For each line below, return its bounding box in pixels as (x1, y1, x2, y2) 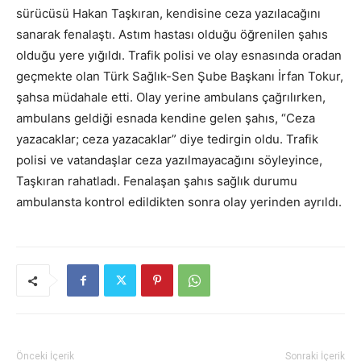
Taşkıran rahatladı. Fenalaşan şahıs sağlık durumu (16, 173, 297, 189)
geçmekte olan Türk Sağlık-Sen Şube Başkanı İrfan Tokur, (16, 68, 343, 84)
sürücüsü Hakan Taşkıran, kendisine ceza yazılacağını (16, 6, 321, 21)
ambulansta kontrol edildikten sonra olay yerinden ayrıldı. (16, 194, 342, 210)
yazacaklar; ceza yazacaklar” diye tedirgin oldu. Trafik (16, 131, 318, 147)
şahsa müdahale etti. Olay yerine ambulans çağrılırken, (16, 89, 326, 105)
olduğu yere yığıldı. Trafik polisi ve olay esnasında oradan (16, 48, 342, 63)
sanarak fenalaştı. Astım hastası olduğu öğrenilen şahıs (16, 27, 328, 42)
